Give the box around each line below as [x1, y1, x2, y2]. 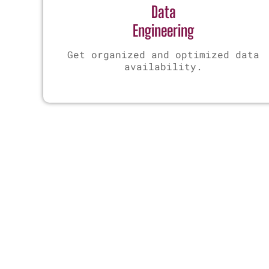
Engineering [133, 20, 194, 40]
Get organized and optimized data [67, 47, 259, 61]
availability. [124, 59, 202, 73]
